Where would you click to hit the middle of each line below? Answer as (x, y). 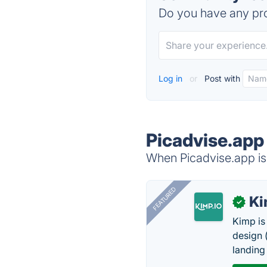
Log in (172, 78)
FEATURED (164, 199)
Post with (221, 78)
